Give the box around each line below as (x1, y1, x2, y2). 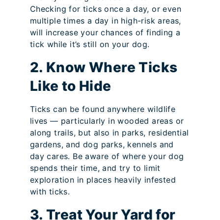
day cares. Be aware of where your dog (29, 151, 184, 162)
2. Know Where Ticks (29, 59, 178, 76)
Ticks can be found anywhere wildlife (29, 104, 176, 114)
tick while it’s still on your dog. (29, 39, 150, 50)
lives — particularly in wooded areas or (29, 116, 184, 126)
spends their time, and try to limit (29, 163, 161, 173)
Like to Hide (29, 78, 111, 95)
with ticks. (29, 187, 70, 197)
